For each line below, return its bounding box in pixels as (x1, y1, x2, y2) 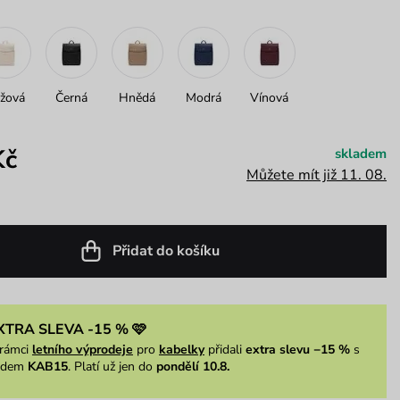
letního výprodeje (31, 340, 133, 358)
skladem (334, 144, 387, 162)
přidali (204, 340, 246, 358)
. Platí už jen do (67, 357, 156, 375)
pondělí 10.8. (155, 357, 229, 375)
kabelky (158, 340, 204, 358)
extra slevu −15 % (245, 340, 350, 358)
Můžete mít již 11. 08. (246, 164, 387, 185)
